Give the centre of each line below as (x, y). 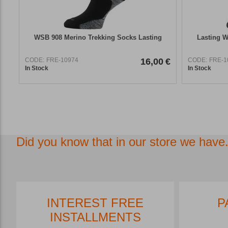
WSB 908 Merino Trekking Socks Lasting (98, 37)
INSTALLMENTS (95, 217)
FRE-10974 (62, 60)
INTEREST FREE (95, 203)
